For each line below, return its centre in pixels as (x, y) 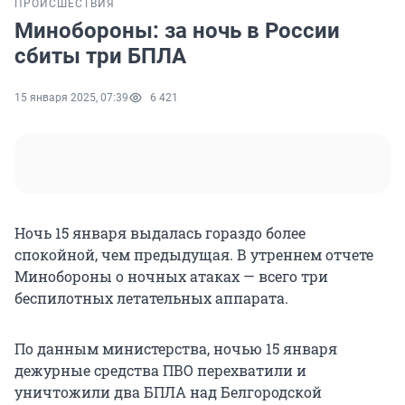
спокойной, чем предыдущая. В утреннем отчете (194, 255)
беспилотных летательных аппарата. (153, 298)
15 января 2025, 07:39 (71, 98)
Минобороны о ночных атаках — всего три (171, 277)
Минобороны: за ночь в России (177, 31)
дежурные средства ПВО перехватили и (160, 371)
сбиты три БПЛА (100, 57)
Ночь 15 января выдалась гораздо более (160, 233)
